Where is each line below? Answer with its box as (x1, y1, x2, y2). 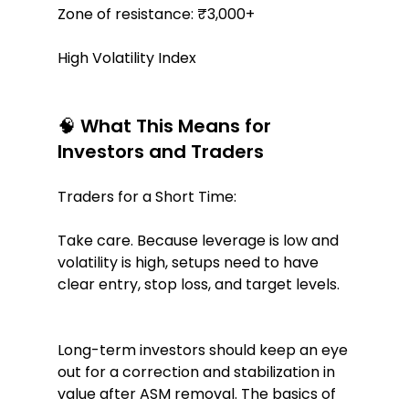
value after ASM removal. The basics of (57, 383, 340, 405)
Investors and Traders (57, 139, 264, 165)
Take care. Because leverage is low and (57, 230, 342, 252)
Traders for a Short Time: (57, 186, 236, 208)
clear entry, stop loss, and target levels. (57, 274, 340, 296)
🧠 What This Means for (57, 113, 276, 140)
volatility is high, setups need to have (57, 252, 322, 274)
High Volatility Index (57, 47, 196, 69)
